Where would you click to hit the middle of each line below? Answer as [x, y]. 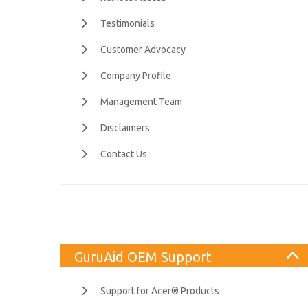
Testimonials [128, 23]
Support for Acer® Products [160, 291]
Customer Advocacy [143, 49]
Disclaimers [125, 128]
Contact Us [124, 154]
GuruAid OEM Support [143, 256]
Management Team [141, 102]
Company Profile [136, 76]
